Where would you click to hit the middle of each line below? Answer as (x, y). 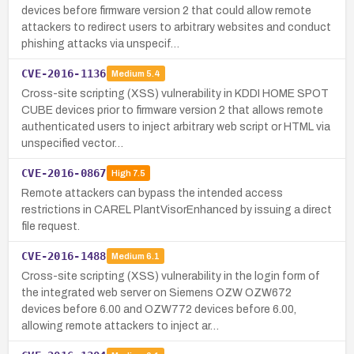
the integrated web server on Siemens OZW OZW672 (156, 292)
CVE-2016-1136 (64, 73)
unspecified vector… (72, 143)
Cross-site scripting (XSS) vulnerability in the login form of (171, 276)
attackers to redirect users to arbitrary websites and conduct (176, 27)
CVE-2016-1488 (64, 256)
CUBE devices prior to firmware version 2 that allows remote (172, 110)
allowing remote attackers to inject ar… (120, 326)
